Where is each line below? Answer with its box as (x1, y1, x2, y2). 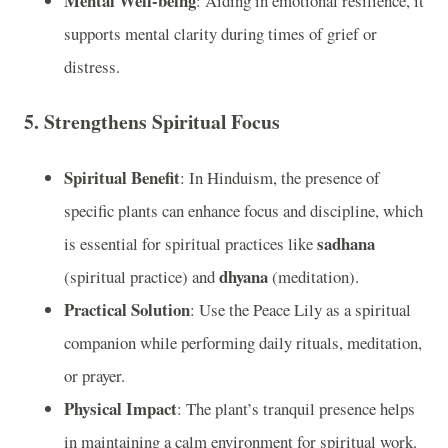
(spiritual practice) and (64, 264, 219, 288)
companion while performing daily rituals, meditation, (64, 330, 422, 354)
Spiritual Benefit (64, 164, 180, 190)
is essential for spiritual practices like (64, 231, 317, 255)
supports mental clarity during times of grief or (64, 21, 377, 45)
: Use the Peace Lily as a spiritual (190, 297, 411, 321)
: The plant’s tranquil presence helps (177, 396, 415, 420)
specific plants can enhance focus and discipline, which (64, 198, 423, 222)
